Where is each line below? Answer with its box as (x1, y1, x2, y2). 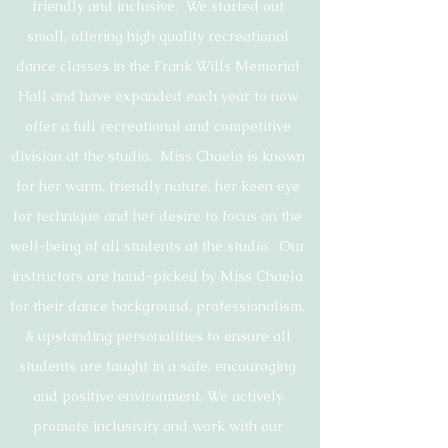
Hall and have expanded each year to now (17, 87, 298, 105)
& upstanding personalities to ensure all (24, 327, 291, 345)
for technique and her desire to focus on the (13, 207, 302, 225)
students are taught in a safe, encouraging (19, 357, 296, 375)
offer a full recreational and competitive (24, 117, 291, 135)
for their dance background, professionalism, (10, 297, 305, 315)
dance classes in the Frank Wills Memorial (15, 57, 300, 75)
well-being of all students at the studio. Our (10, 237, 305, 255)
